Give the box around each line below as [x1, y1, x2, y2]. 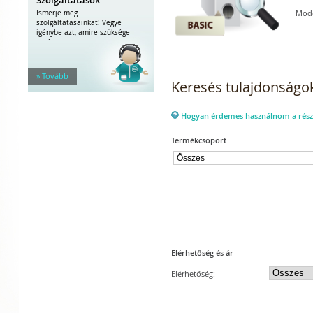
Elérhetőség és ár [171, 247, 233, 258]
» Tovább [36, 70, 68, 81]
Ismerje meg [36, 8, 78, 17]
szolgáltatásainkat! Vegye [36, 17, 122, 27]
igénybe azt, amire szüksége [36, 27, 130, 37]
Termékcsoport [171, 134, 226, 145]
